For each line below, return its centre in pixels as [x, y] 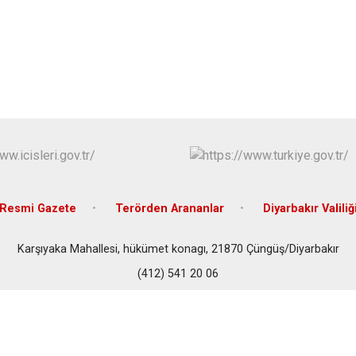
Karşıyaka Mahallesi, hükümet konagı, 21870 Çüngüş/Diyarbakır [178, 249]
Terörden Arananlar [169, 208]
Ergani [293, 29]
